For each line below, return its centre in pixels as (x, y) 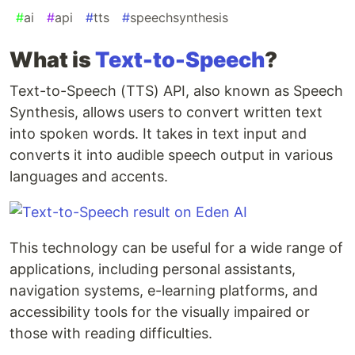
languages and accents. (89, 177)
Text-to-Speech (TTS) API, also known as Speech (176, 91)
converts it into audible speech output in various (171, 155)
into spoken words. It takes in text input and (158, 134)
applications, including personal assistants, (153, 269)
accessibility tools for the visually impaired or (160, 312)
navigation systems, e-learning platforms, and (164, 291)
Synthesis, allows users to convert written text (166, 113)
